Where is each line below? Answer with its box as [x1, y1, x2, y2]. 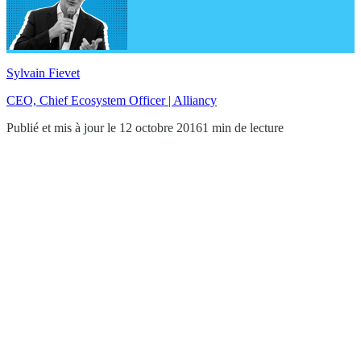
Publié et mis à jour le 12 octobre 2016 [6, 120, 202, 135]
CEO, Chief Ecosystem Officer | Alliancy [6, 93, 217, 107]
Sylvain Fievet [6, 65, 80, 80]
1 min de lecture [202, 120, 284, 135]
